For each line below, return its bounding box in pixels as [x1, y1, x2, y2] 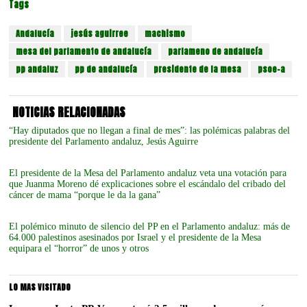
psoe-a [258, 62, 286, 75]
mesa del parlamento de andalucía [16, 45, 152, 58]
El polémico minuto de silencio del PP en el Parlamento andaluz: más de [9, 221, 291, 232]
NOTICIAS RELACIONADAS [12, 103, 125, 121]
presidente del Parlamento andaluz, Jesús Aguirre [9, 136, 199, 147]
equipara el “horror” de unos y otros [9, 243, 149, 254]
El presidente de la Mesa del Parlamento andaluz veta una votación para [9, 167, 287, 178]
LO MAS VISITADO [9, 280, 71, 293]
